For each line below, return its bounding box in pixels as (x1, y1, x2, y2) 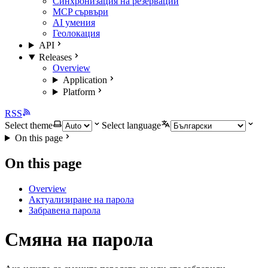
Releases (38, 52, 72, 62)
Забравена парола (29, 205, 100, 215)
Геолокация (53, 28, 100, 38)
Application (62, 75, 107, 85)
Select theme (5, 120, 53, 130)
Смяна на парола (5, 229, 153, 251)
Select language (102, 120, 161, 130)
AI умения (53, 17, 95, 28)
